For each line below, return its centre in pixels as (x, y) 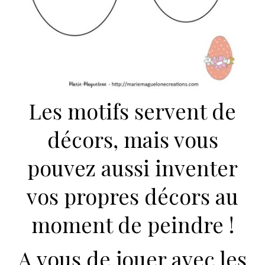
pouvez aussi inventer (132, 168)
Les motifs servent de (132, 111)
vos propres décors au (132, 196)
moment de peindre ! (132, 224)
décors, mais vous (132, 139)
